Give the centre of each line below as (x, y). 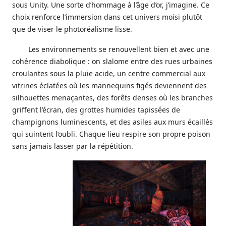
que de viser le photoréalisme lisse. (72, 29)
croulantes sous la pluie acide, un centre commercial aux (109, 73)
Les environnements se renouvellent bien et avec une (119, 49)
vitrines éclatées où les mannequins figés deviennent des (109, 86)
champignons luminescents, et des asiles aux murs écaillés (112, 122)
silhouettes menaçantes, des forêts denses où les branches (112, 98)
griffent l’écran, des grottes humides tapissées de (96, 110)
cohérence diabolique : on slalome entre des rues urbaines (112, 61)
